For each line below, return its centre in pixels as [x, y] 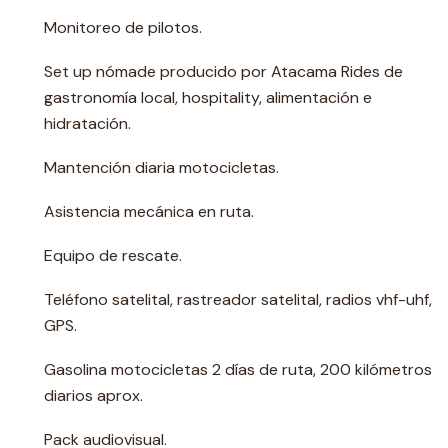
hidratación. [87, 123]
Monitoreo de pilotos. [123, 27]
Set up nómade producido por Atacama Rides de [223, 71]
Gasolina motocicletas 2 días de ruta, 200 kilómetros [238, 369]
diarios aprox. [93, 395]
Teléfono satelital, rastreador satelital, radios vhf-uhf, [238, 299]
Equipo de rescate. [113, 255]
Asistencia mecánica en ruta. [149, 211]
